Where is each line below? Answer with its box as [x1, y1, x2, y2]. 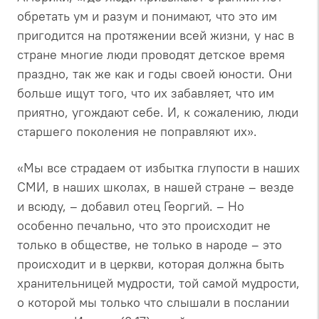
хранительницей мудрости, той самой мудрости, [17, 274, 300, 291]
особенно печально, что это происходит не [17, 216, 271, 234]
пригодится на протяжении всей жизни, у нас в [17, 26, 294, 43]
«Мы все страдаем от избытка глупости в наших [17, 159, 300, 176]
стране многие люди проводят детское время [17, 46, 285, 63]
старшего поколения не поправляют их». [17, 122, 257, 140]
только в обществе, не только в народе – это [17, 236, 282, 253]
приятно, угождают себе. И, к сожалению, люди [17, 103, 298, 120]
